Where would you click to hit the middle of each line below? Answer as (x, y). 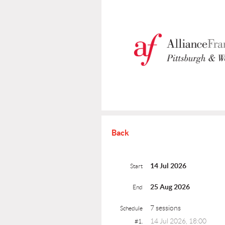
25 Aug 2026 (170, 187)
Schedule (131, 208)
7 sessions (165, 208)
